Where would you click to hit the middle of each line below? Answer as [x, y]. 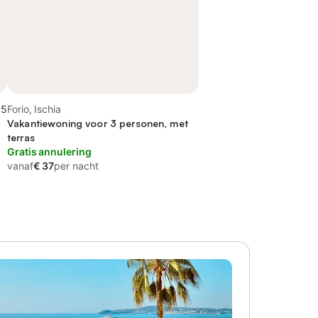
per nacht [76, 166]
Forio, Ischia [34, 109]
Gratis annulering [49, 152]
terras [21, 137]
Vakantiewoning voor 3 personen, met [98, 123]
